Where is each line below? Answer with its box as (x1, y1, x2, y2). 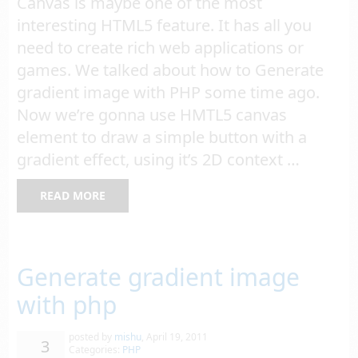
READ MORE (40, 188, 106, 204)
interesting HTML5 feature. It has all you (17, 14, 312, 37)
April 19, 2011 (146, 330, 209, 344)
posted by (69, 330, 113, 344)
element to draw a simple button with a (17, 126, 308, 149)
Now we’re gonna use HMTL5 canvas (17, 104, 288, 126)
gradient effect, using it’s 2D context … (17, 149, 300, 171)
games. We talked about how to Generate (17, 59, 324, 82)
